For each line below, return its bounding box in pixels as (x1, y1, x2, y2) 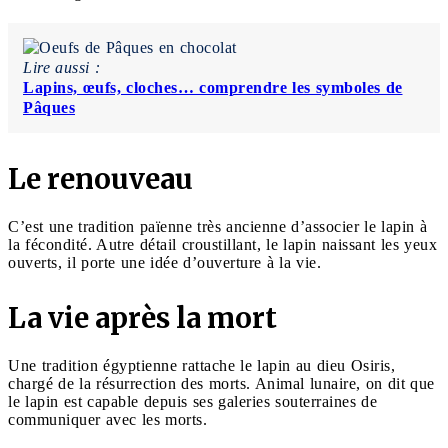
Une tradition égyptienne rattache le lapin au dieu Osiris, (8, 357, 395, 375)
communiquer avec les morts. (8, 411, 207, 429)
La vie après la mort (8, 300, 277, 337)
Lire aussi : (23, 59, 100, 77)
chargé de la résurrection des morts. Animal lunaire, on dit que (8, 375, 435, 393)
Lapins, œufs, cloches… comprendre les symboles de (23, 79, 403, 97)
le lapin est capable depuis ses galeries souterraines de (8, 393, 377, 411)
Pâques (23, 99, 75, 117)
